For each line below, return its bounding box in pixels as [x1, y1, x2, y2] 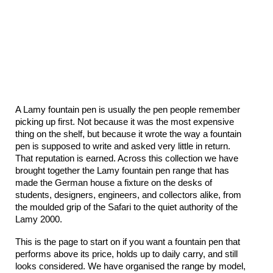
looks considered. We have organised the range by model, [15, 261, 246, 271]
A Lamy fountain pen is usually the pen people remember [15, 105, 240, 115]
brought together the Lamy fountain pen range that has [15, 166, 229, 175]
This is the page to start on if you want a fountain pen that [15, 237, 240, 247]
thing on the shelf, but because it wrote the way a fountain [15, 129, 241, 139]
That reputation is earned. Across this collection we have [15, 154, 238, 163]
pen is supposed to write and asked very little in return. [15, 141, 230, 151]
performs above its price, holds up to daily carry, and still [15, 249, 238, 259]
